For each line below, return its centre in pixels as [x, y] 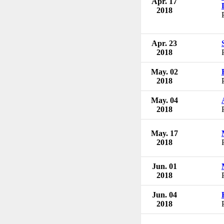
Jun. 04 [164, 194]
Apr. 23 [164, 43]
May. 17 [164, 133]
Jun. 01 [164, 166]
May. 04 [164, 100]
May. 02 [164, 71]
